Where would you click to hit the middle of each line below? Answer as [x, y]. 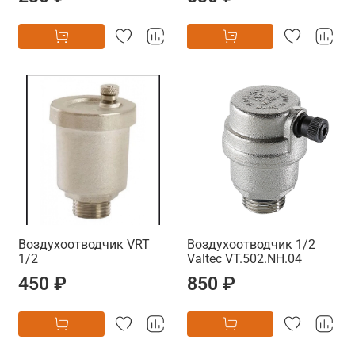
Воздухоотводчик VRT [84, 244]
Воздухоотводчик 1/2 [251, 244]
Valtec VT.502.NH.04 [244, 258]
